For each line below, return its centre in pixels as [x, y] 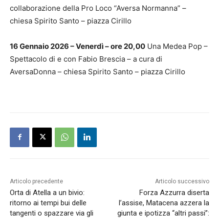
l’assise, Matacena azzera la [164, 203]
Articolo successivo [182, 181]
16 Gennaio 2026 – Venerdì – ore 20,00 [77, 46]
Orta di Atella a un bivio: [47, 192]
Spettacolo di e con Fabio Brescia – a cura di [86, 59]
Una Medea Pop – [176, 46]
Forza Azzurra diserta [174, 192]
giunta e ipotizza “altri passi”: [163, 213]
